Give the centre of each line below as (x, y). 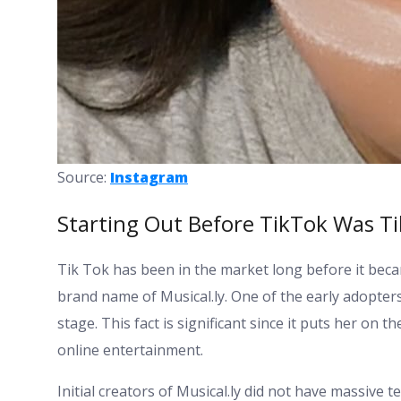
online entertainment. (130, 350)
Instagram (149, 178)
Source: (84, 178)
